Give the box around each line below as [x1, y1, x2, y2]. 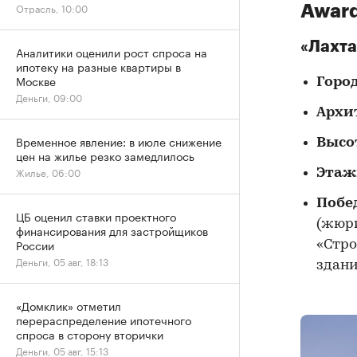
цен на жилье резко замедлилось [16, 147, 194, 164]
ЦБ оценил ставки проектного [16, 207, 176, 225]
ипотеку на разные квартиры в [16, 57, 181, 75]
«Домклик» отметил [16, 296, 121, 314]
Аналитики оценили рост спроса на [16, 43, 207, 61]
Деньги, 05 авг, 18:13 [16, 253, 108, 269]
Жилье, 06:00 [16, 164, 80, 179]
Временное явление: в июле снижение [16, 132, 222, 150]
